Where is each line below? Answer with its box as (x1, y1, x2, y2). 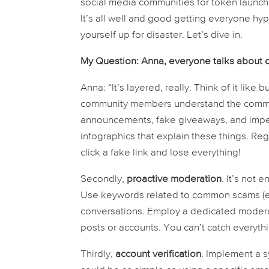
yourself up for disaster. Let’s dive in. (80, 30, 243, 41)
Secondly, (80, 174, 127, 185)
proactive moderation (127, 174, 222, 185)
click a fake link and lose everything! (80, 148, 241, 159)
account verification (115, 249, 202, 260)
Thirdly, (80, 249, 116, 260)
